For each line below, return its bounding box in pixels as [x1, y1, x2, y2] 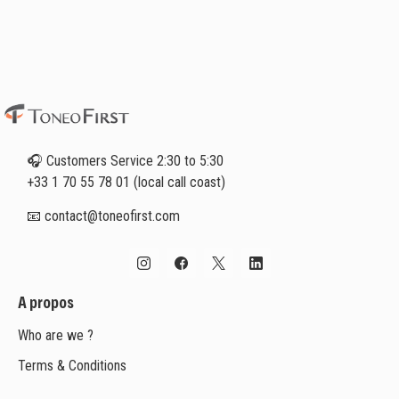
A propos [18, 296, 74, 313]
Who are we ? [18, 327, 94, 345]
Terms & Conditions [18, 357, 126, 375]
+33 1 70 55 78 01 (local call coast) [27, 173, 225, 191]
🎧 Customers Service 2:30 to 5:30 [27, 151, 224, 169]
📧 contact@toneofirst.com [27, 207, 180, 224]
